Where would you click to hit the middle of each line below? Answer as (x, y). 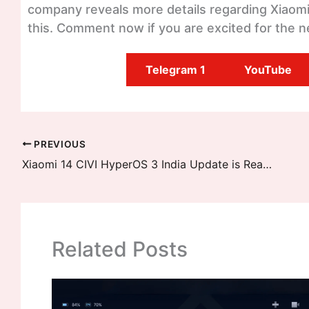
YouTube (268, 70)
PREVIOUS (59, 144)
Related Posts (120, 249)
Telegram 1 (176, 70)
